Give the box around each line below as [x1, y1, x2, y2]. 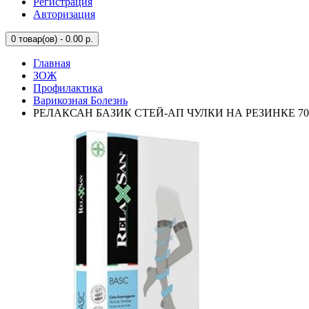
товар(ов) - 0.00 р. [16, 34, 93, 44]
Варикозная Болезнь [33, 94, 128, 106]
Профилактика [33, 82, 103, 94]
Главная [33, 57, 70, 69]
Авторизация [33, 8, 95, 20]
